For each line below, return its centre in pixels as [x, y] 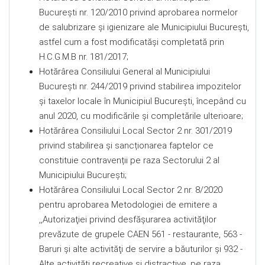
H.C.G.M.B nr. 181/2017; [84, 57]
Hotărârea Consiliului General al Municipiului [125, 72]
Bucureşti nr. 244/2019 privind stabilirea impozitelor [140, 86]
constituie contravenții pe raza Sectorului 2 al [129, 160]
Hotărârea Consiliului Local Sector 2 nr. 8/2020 [131, 190]
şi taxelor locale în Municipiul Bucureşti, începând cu [143, 101]
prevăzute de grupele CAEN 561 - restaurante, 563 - [140, 234]
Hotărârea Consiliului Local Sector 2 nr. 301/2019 [135, 131]
